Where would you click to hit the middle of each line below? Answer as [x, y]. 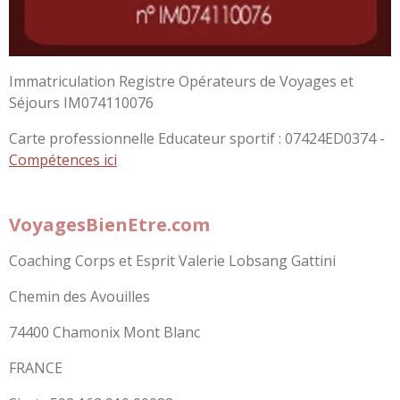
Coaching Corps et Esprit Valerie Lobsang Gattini [172, 261]
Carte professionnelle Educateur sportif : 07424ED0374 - [197, 139]
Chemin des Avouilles [79, 297]
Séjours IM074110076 [81, 103]
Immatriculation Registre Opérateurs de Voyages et [181, 82]
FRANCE [36, 368]
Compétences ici [63, 160]
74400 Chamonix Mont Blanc [104, 333]
